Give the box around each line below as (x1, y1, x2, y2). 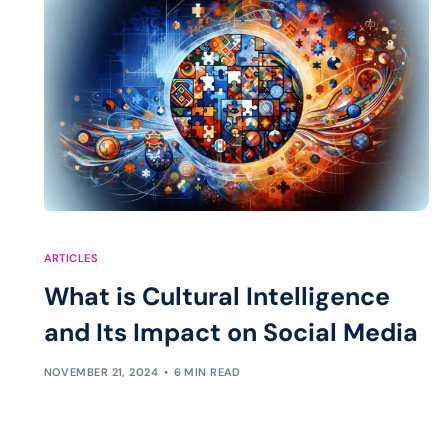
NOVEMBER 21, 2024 (43, 365, 159, 380)
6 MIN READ (173, 365, 241, 380)
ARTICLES (43, 250, 99, 265)
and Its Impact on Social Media (43, 315, 418, 349)
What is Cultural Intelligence (43, 279, 390, 313)
